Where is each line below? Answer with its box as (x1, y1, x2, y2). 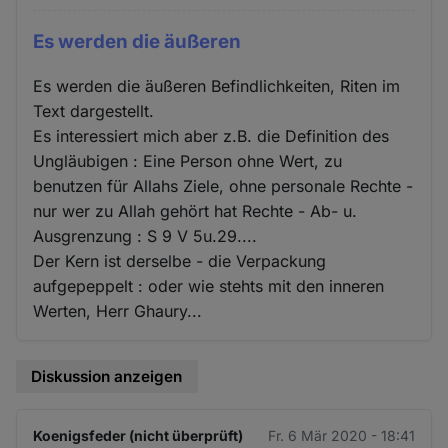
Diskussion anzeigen (31, 367, 183, 387)
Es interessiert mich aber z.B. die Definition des (33, 126, 390, 147)
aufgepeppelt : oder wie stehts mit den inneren (33, 276, 385, 297)
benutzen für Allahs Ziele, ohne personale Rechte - (33, 176, 414, 197)
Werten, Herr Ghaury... (33, 301, 203, 322)
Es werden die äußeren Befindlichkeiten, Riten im (33, 76, 401, 97)
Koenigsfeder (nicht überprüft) (33, 426, 244, 444)
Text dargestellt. (33, 101, 155, 122)
